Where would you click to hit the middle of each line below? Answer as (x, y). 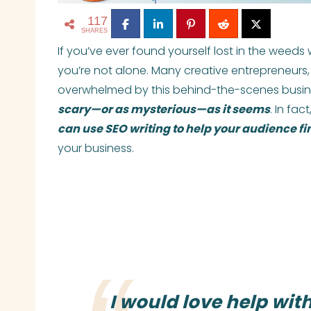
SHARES (94, 30)
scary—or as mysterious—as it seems (164, 110)
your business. (96, 149)
